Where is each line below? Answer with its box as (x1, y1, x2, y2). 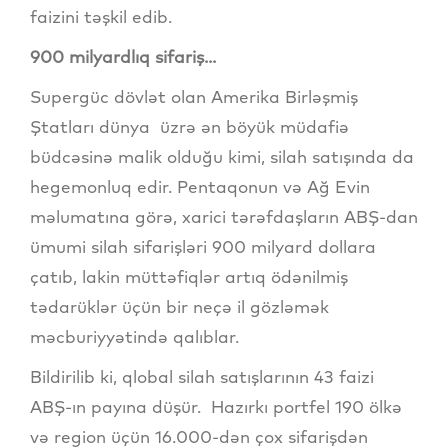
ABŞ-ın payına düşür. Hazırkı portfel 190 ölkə (30, 396, 402, 418)
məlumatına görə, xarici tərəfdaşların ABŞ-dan (30, 206, 418, 228)
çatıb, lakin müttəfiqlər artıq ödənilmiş (30, 266, 348, 288)
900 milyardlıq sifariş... (30, 46, 216, 68)
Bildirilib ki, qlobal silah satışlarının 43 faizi (30, 366, 374, 388)
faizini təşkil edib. (30, 6, 172, 28)
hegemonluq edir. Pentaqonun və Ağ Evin (30, 176, 370, 198)
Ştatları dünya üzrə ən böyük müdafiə (30, 116, 349, 138)
